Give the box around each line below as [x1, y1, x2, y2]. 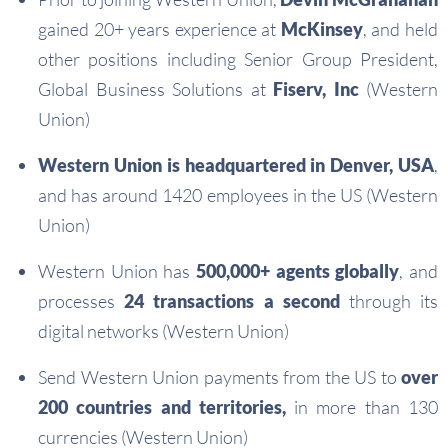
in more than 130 [285, 396, 439, 419]
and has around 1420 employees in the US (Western [38, 184, 438, 207]
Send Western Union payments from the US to [38, 366, 401, 389]
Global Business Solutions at [38, 78, 273, 101]
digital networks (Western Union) [38, 320, 289, 343]
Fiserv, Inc [273, 78, 359, 101]
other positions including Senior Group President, [38, 48, 438, 71]
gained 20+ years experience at [38, 18, 281, 41]
